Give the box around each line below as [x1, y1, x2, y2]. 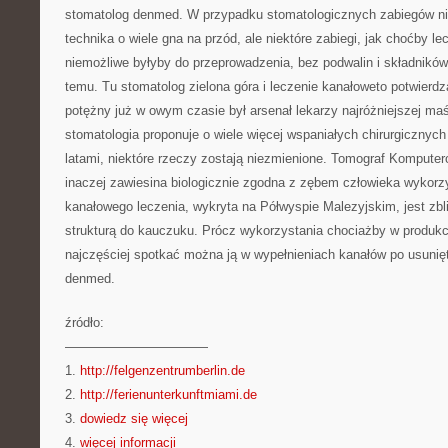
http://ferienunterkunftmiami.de [80, 387, 257, 402]
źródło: [65, 315, 104, 330]
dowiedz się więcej [80, 411, 188, 426]
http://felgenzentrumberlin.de [80, 363, 245, 378]
